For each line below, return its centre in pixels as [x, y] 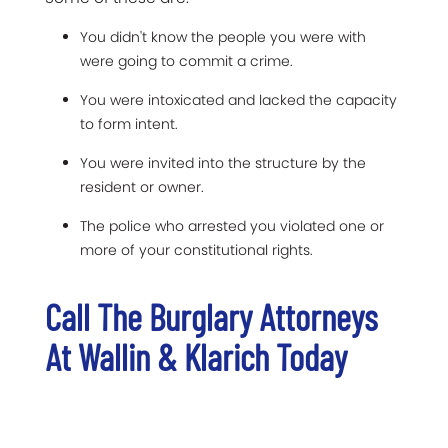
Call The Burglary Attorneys [211, 317]
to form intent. [129, 124]
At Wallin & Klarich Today [196, 357]
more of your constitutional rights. [196, 250]
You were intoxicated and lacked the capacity [238, 100]
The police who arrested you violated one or [232, 226]
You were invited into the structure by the [223, 163]
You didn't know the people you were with [223, 37]
